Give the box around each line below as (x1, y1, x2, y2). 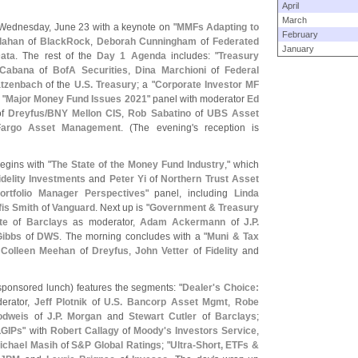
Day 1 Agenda (97, 50, 166, 62)
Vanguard (51, 202, 95, 213)
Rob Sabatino (128, 108, 191, 119)
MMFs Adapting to (176, 22, 259, 33)
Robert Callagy (50, 325, 119, 336)
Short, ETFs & (195, 340, 260, 351)
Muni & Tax (207, 231, 260, 242)
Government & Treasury (149, 202, 260, 213)
